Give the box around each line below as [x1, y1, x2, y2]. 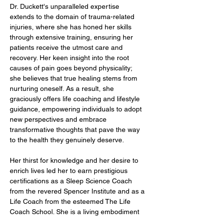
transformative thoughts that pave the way [10, 126, 142, 133]
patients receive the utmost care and [10, 44, 125, 51]
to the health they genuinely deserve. [10, 136, 124, 144]
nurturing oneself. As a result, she [10, 85, 116, 92]
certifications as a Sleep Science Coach [10, 177, 134, 185]
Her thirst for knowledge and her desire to [10, 156, 140, 164]
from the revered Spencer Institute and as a [10, 187, 147, 195]
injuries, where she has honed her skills [10, 23, 133, 31]
